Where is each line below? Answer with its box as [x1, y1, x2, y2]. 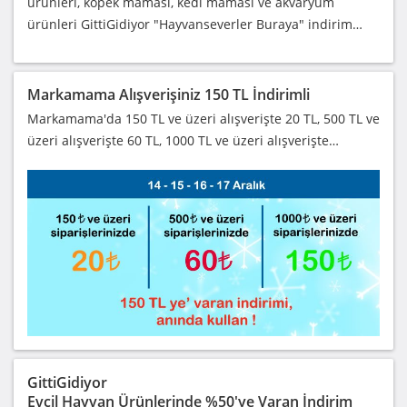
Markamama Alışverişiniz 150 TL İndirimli [27, 84, 310, 105]
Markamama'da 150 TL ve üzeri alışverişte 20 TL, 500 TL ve [27, 110, 380, 128]
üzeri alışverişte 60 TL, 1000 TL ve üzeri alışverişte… [27, 132, 339, 150]
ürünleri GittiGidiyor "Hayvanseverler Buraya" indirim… [27, 15, 362, 34]
